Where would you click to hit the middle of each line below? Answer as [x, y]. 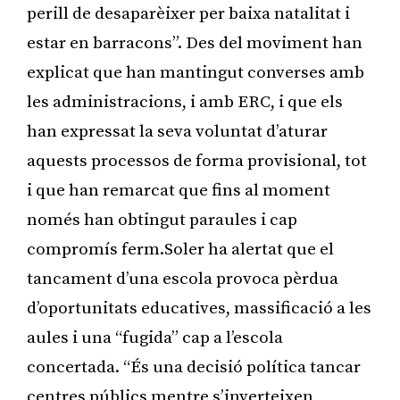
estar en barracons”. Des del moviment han [195, 43]
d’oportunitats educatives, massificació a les [199, 308]
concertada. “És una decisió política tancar [194, 367]
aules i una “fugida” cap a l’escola [155, 337]
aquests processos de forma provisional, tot [197, 161]
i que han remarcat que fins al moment [179, 190]
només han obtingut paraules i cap [162, 220]
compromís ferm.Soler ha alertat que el [180, 249]
